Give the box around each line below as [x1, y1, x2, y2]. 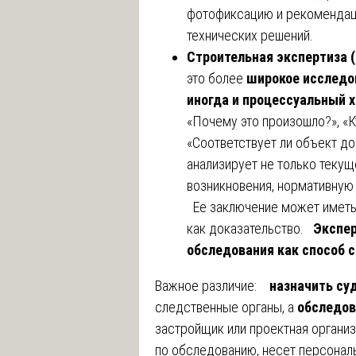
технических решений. [187, 26, 313, 44]
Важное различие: [155, 277, 269, 294]
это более [187, 69, 246, 87]
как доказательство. [187, 219, 313, 237]
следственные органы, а [155, 298, 297, 315]
